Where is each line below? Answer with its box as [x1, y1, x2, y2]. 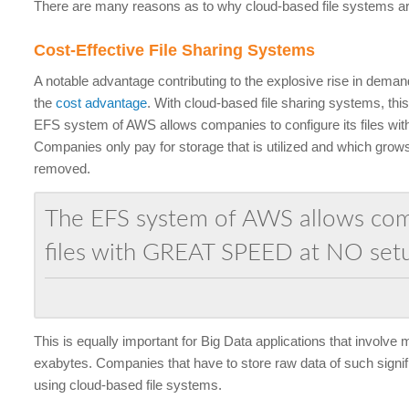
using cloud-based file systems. [34, 376, 223, 393]
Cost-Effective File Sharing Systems [34, 40, 316, 59]
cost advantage [56, 95, 148, 111]
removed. [34, 161, 91, 177]
